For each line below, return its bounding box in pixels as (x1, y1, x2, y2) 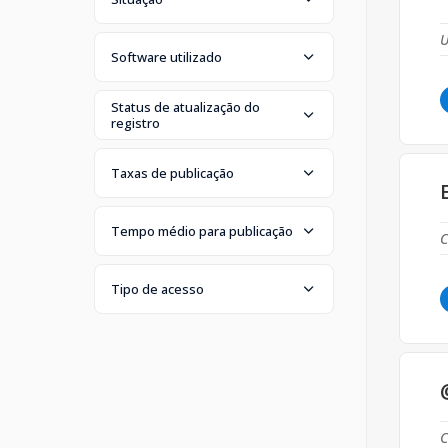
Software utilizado (111, 47, 222, 66)
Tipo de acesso (111, 279, 204, 298)
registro (111, 113, 160, 132)
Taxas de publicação (111, 163, 234, 182)
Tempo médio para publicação (111, 221, 293, 240)
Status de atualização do (111, 97, 260, 116)
